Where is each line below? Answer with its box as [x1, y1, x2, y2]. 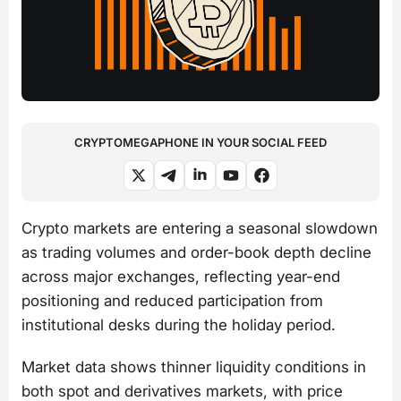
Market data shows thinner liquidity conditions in [21, 358, 366, 377]
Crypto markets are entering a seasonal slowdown [21, 218, 378, 237]
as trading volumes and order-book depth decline [21, 243, 371, 261]
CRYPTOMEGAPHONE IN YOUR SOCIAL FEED [74, 134, 327, 149]
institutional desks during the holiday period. [21, 315, 336, 334]
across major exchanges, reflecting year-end [21, 267, 340, 286]
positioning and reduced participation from [21, 291, 323, 310]
